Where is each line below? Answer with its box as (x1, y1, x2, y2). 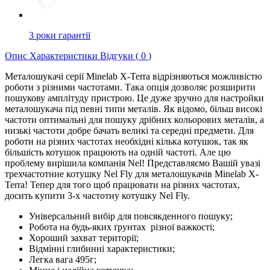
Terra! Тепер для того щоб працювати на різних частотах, (5, 179, 240, 190)
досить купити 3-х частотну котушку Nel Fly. (5, 190, 190, 201)
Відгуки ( (100, 50, 139, 61)
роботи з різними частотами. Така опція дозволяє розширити (5, 81, 256, 92)
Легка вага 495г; (29, 254, 96, 265)
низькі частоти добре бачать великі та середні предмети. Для (5, 125, 254, 136)
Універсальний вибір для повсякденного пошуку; (29, 210, 233, 221)
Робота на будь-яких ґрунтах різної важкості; (29, 221, 215, 232)
